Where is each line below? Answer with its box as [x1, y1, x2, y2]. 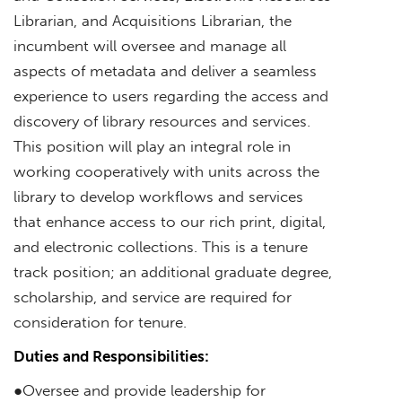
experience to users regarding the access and [13, 86, 328, 105]
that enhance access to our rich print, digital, [13, 212, 326, 231]
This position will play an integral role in [13, 136, 291, 155]
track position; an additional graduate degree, [13, 262, 332, 281]
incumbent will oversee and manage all [13, 36, 286, 55]
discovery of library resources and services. [13, 111, 310, 130]
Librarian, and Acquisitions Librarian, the [13, 11, 292, 30]
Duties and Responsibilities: [13, 346, 209, 365]
